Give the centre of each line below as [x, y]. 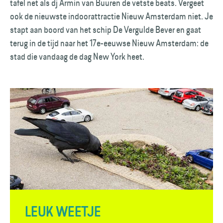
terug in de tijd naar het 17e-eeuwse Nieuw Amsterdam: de [109, 43]
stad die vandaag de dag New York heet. [78, 56]
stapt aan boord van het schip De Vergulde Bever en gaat [106, 30]
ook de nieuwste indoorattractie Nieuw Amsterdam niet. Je [111, 16]
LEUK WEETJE [63, 212]
